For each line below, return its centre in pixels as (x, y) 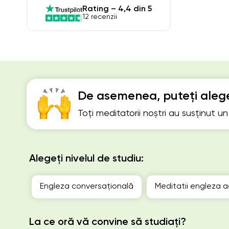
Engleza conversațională (87, 186)
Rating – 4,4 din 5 (117, 9)
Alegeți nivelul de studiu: (86, 159)
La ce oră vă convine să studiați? (108, 222)
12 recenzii (100, 17)
